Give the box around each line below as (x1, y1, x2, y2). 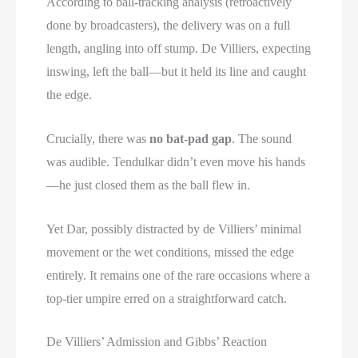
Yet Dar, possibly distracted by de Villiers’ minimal (46, 221, 302, 236)
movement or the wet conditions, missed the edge (46, 245, 295, 259)
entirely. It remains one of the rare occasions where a (46, 268, 311, 282)
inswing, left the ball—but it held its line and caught (46, 65, 307, 79)
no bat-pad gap (149, 131, 233, 145)
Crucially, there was (46, 131, 150, 145)
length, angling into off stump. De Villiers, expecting (46, 42, 312, 56)
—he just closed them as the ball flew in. (46, 177, 251, 192)
